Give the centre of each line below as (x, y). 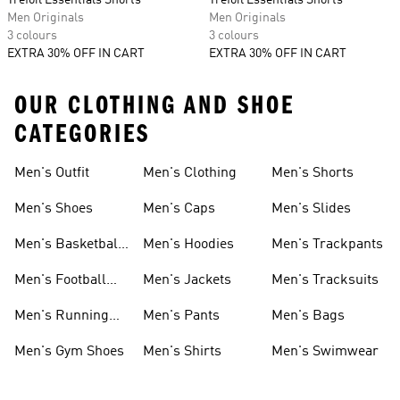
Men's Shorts (312, 173)
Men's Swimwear (325, 352)
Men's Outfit (52, 173)
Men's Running (62, 316)
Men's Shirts (182, 352)
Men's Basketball (68, 245)
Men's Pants (181, 316)
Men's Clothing (190, 173)
